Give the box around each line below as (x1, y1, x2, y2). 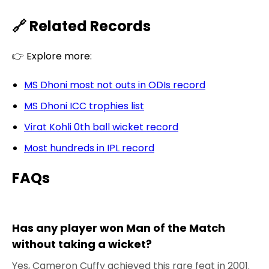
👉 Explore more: (12, 49, 92, 63)
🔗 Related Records (12, 16, 151, 36)
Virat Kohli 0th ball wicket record (24, 119, 178, 134)
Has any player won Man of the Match (12, 220, 225, 236)
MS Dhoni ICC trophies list (24, 98, 144, 113)
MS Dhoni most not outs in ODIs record (24, 77, 205, 92)
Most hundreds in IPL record (24, 141, 154, 155)
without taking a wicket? (12, 237, 152, 252)
